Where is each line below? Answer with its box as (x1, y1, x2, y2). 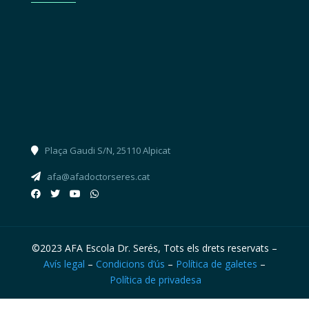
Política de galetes (175, 257, 257, 270)
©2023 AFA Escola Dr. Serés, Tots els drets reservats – (31, 241, 277, 255)
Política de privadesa (110, 272, 202, 286)
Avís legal (43, 257, 85, 270)
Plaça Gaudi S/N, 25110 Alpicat (44, 143, 170, 157)
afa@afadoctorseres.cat (46, 170, 150, 183)
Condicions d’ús (95, 257, 165, 270)
